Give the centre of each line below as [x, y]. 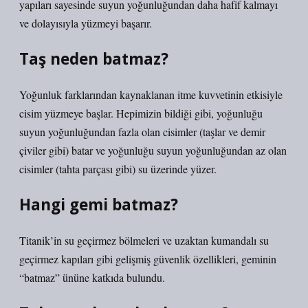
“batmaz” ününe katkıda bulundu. [92, 277]
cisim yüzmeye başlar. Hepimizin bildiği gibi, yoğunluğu [141, 113]
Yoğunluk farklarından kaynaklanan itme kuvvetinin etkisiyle [151, 95]
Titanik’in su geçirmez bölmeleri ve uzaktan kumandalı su [144, 240]
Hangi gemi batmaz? [99, 205]
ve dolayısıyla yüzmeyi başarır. [86, 23]
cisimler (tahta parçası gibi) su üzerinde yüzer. [118, 169]
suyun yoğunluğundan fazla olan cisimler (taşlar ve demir [142, 132]
